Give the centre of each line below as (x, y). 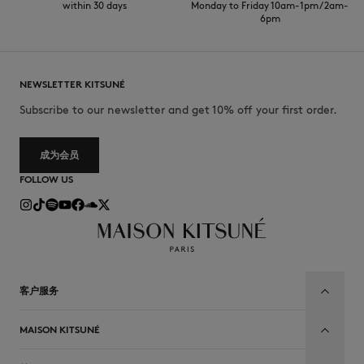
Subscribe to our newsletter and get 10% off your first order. (178, 110)
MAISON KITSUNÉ (60, 330)
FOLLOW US (46, 180)
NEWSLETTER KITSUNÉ (72, 84)
